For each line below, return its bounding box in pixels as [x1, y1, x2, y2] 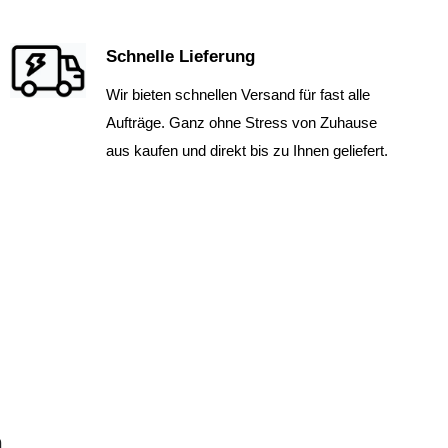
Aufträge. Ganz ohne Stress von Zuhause [105, 114, 377, 132]
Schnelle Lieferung [105, 47, 255, 67]
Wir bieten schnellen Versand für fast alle [105, 86, 370, 104]
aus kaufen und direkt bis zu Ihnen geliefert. [105, 142, 388, 160]
